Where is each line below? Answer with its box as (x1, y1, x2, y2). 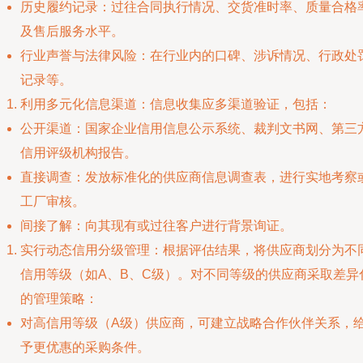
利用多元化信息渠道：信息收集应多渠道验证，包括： (20, 97, 331, 111)
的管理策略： (20, 292, 98, 305)
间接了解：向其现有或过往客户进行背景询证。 (20, 219, 293, 233)
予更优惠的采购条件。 (20, 340, 150, 354)
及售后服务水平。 (20, 24, 124, 38)
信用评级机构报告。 (20, 146, 137, 160)
